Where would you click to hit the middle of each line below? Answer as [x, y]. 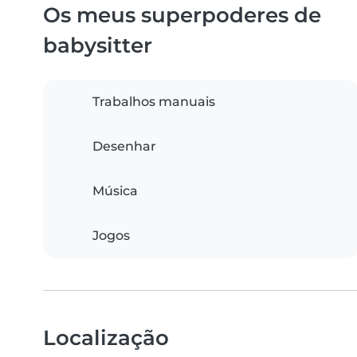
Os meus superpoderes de [182, 15]
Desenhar [124, 147]
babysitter [98, 45]
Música [115, 191]
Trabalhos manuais [154, 102]
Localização [106, 338]
